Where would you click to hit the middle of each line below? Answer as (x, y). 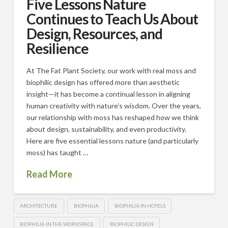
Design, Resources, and (94, 33)
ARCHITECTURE (39, 206)
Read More (49, 174)
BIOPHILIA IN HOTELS (140, 206)
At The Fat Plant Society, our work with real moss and (111, 71)
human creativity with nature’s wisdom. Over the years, (113, 106)
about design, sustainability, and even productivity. (106, 129)
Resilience (58, 48)
